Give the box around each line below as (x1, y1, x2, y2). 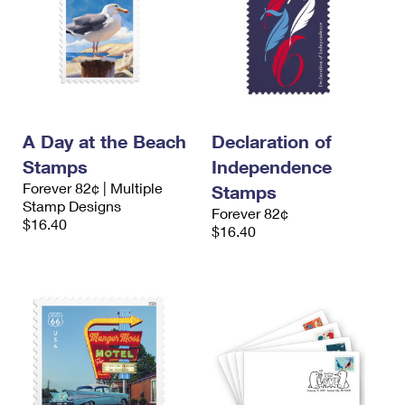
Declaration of (212, 130, 332, 152)
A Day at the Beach (23, 130, 186, 152)
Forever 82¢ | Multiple (23, 179, 163, 196)
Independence (212, 155, 332, 177)
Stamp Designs (23, 197, 121, 214)
